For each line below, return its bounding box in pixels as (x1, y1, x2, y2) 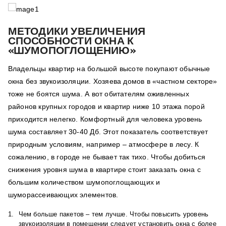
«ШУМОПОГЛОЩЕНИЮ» (8, 42, 136, 59)
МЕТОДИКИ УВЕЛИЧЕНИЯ (8, 23, 146, 39)
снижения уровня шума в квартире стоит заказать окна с (8, 165, 201, 174)
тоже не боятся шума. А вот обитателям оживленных (8, 90, 189, 98)
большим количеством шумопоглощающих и (8, 178, 160, 187)
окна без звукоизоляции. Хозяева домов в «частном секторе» (8, 77, 217, 86)
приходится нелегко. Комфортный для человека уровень (8, 115, 202, 124)
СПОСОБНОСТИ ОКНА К (8, 32, 134, 49)
